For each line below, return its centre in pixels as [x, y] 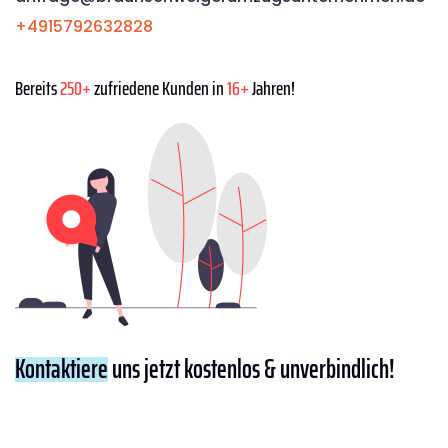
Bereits [37, 87]
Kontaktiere [61, 368]
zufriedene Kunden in [159, 87]
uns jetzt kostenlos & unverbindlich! [251, 368]
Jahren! [272, 87]
